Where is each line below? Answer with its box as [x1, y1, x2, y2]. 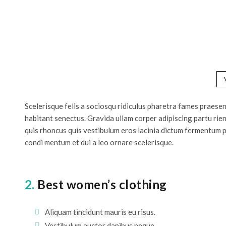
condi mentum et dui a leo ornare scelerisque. [24, 137, 174, 147]
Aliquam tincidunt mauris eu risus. [44, 207, 155, 216]
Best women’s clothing [34, 177, 167, 192]
